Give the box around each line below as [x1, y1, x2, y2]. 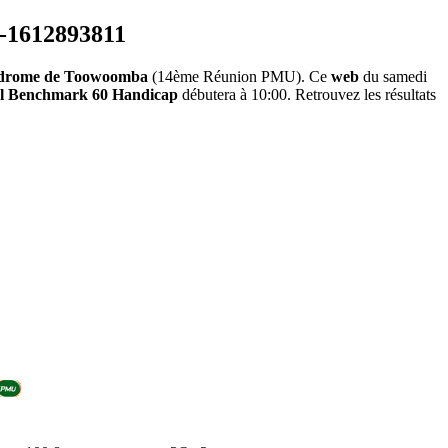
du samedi [359, 68, 427, 86]
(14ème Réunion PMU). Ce [148, 68, 331, 86]
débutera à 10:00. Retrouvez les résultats [178, 86, 436, 104]
